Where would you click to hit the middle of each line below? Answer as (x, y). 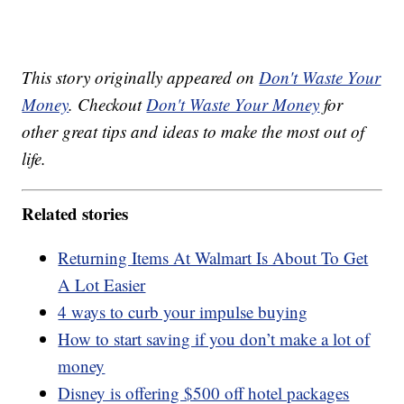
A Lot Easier (102, 284)
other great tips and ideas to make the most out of (193, 132)
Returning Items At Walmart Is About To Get (213, 257)
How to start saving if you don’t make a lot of (214, 338)
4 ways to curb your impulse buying (183, 311)
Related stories (75, 213)
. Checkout (108, 105)
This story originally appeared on (141, 78)
